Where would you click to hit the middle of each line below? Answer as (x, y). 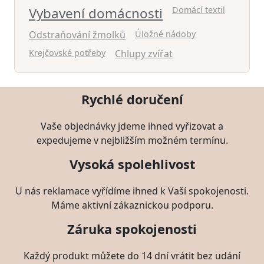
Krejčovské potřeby (67, 53)
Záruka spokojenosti (132, 229)
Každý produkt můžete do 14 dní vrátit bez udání (132, 256)
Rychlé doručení (132, 100)
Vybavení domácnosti (96, 14)
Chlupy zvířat (144, 54)
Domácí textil (199, 10)
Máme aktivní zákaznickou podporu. (132, 205)
